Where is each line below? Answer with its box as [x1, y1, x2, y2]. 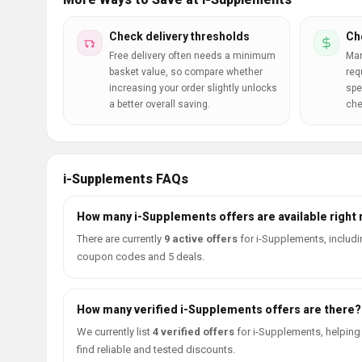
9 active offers [164, 233, 238, 245]
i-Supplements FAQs [63, 171, 188, 187]
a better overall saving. [109, 99, 210, 110]
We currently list [77, 326, 153, 338]
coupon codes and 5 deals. [77, 250, 204, 263]
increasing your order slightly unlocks [109, 82, 277, 94]
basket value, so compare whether [109, 66, 263, 78]
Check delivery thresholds [109, 30, 250, 43]
